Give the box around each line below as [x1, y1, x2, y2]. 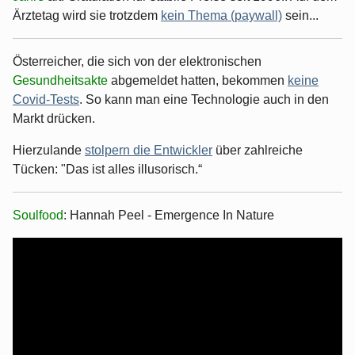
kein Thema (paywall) [161, 8, 282, 22]
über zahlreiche [212, 143, 303, 157]
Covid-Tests [13, 92, 79, 106]
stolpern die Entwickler [85, 143, 212, 157]
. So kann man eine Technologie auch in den [79, 92, 329, 106]
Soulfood [13, 208, 63, 222]
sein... [282, 8, 319, 22]
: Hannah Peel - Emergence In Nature [63, 208, 274, 222]
